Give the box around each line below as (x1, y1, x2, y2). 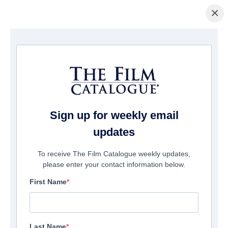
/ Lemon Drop (81, 41, 124, 49)
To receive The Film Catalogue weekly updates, (38, 150, 190, 158)
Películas (56, 41, 81, 49)
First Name (30, 178, 67, 186)
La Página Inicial (4, 41, 50, 49)
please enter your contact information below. (43, 160, 185, 169)
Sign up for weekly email (49, 109, 179, 122)
